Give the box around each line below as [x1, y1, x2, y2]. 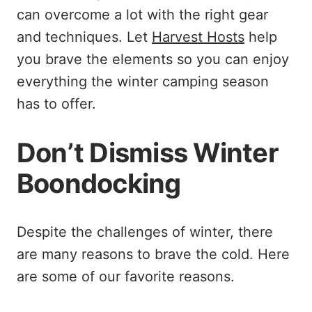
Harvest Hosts [152, 29, 244, 45]
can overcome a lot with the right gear [17, 6, 268, 23]
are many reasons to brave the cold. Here [17, 246, 290, 263]
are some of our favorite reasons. [17, 268, 235, 285]
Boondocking [17, 167, 181, 199]
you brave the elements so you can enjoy [17, 51, 289, 68]
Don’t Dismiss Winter [17, 136, 279, 169]
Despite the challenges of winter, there [17, 224, 273, 240]
